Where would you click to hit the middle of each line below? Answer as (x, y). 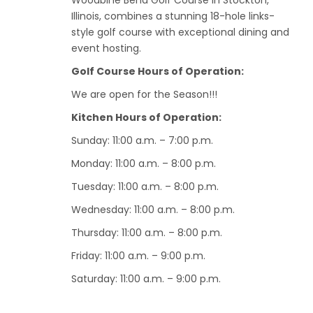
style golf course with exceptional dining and (180, 32)
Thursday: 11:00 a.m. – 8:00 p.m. (147, 233)
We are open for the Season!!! (144, 95)
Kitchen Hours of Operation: (146, 118)
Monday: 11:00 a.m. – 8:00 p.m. (144, 164)
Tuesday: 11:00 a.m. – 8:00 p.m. (145, 187)
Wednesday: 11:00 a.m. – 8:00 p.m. (153, 210)
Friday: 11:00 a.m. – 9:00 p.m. (138, 256)
